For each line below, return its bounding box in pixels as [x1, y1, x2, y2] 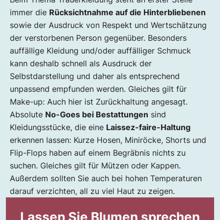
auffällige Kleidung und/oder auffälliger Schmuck [10, 46, 191, 56]
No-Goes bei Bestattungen [45, 110, 148, 120]
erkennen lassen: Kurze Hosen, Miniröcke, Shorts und [10, 135, 206, 145]
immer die [10, 7, 49, 18]
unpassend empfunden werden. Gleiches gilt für [10, 84, 187, 94]
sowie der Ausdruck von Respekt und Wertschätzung [10, 20, 207, 30]
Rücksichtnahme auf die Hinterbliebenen [49, 7, 206, 18]
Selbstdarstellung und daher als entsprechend [10, 71, 180, 82]
